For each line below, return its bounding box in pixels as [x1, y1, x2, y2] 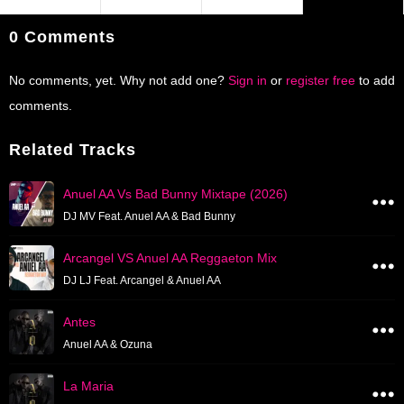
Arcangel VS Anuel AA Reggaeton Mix [63, 251, 277, 265]
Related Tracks [9, 141, 136, 159]
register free [286, 73, 355, 87]
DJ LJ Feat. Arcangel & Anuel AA [63, 274, 221, 287]
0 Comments [9, 28, 115, 46]
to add [355, 73, 395, 87]
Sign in [228, 73, 267, 87]
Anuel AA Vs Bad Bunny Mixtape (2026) [63, 187, 288, 201]
